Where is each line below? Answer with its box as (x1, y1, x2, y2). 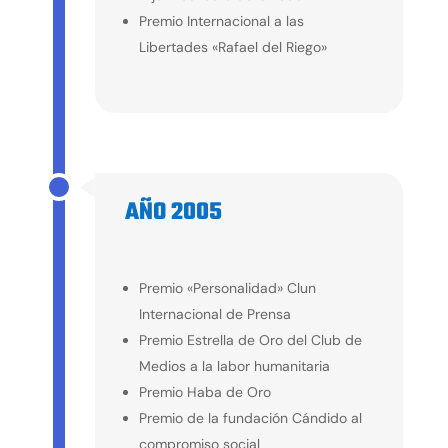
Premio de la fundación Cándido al (138, 408, 362, 427)
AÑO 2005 (124, 193, 222, 231)
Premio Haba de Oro (138, 382, 271, 401)
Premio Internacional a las (138, 11, 304, 30)
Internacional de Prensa (138, 304, 291, 323)
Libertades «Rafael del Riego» (138, 37, 327, 56)
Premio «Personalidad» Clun (138, 278, 316, 297)
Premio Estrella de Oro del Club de (138, 330, 362, 349)
